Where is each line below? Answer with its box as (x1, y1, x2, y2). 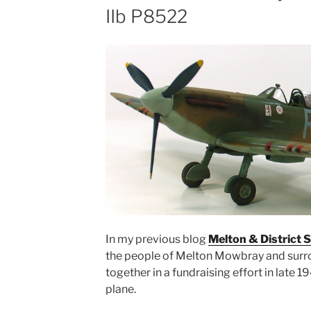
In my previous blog (105, 233, 208, 246)
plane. (105, 283, 136, 296)
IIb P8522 (105, 5, 187, 27)
